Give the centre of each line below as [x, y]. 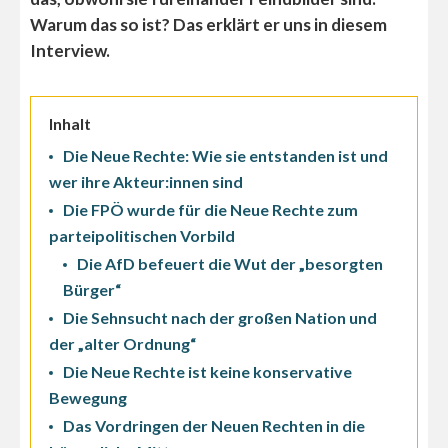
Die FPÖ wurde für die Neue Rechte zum [210, 210]
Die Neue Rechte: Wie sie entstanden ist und [225, 156]
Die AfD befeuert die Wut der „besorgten [230, 264]
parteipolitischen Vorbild [142, 236]
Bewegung [88, 398]
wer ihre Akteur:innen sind [146, 182]
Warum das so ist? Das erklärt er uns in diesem [208, 25]
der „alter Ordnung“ [122, 344]
